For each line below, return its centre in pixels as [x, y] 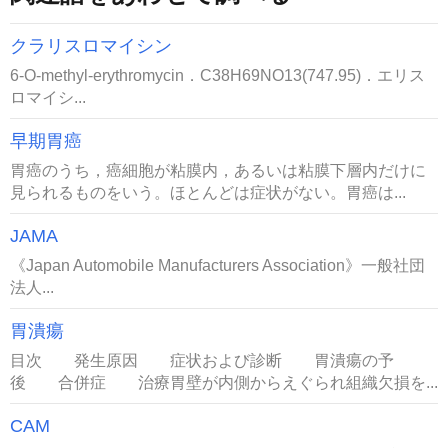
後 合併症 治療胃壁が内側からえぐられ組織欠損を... [224, 382]
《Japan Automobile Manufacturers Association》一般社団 [217, 265]
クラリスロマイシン [91, 46]
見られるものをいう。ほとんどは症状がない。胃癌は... [208, 192]
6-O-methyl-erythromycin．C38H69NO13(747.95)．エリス [217, 75]
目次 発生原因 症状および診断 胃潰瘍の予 [202, 360]
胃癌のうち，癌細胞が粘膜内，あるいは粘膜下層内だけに [218, 170]
